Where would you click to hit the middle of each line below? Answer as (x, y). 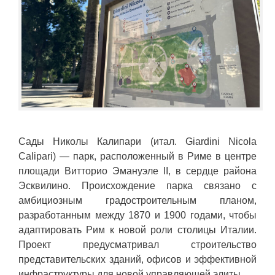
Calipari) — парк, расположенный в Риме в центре (137, 156)
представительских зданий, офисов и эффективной (137, 259)
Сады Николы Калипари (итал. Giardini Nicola (137, 141)
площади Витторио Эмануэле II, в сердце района (137, 171)
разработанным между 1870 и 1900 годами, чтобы (137, 215)
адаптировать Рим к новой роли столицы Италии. (137, 230)
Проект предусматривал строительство (137, 244)
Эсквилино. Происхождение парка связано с (137, 185)
